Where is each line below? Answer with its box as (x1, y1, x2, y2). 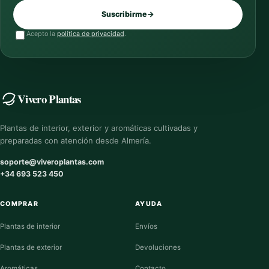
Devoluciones (135, 243, 181, 252)
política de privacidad (57, 29, 124, 38)
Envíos (135, 222, 157, 231)
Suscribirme (101, 10, 147, 19)
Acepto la (26, 29, 57, 38)
